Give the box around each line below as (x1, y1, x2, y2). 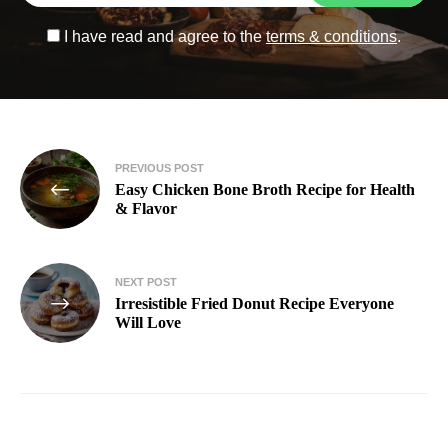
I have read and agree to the (60, 27, 266, 45)
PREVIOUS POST (115, 161, 204, 174)
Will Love (115, 313, 181, 331)
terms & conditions (266, 27, 397, 45)
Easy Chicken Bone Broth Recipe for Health (115, 180, 415, 198)
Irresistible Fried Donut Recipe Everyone (115, 294, 394, 312)
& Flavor (115, 199, 177, 217)
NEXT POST (115, 275, 177, 288)
